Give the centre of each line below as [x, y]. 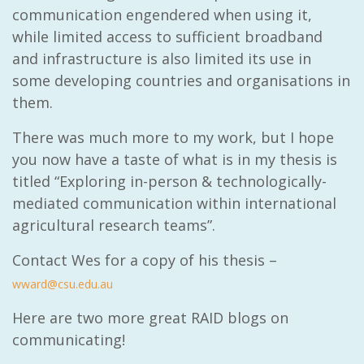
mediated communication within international [174, 204]
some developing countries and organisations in [181, 81]
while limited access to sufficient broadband [167, 37]
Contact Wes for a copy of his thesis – [145, 260]
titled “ [36, 182]
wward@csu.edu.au [63, 284]
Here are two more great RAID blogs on [150, 318]
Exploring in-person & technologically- [193, 182]
